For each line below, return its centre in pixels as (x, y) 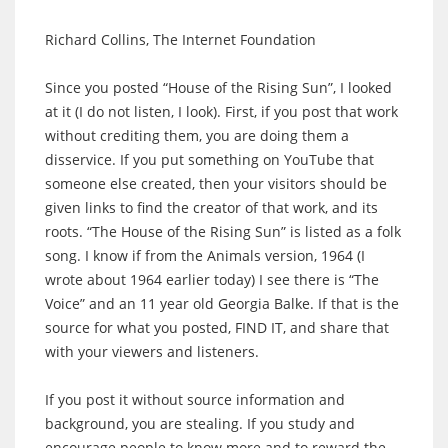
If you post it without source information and (195, 399)
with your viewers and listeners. (152, 351)
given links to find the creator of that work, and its (211, 207)
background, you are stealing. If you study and (200, 423)
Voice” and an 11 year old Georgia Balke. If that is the (222, 303)
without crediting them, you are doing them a (197, 135)
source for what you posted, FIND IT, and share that (217, 327)
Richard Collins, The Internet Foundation (180, 39)
